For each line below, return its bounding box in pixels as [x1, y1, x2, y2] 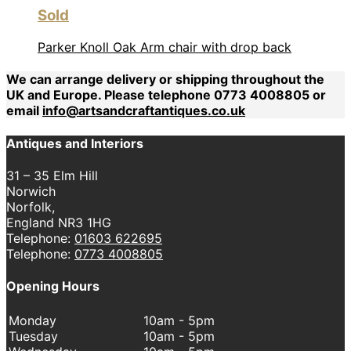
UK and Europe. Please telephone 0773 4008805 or [6, 87, 326, 103]
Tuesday [9, 328, 58, 345]
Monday [9, 313, 56, 329]
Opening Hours [6, 278, 100, 295]
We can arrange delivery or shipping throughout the [6, 71, 324, 88]
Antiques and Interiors [6, 135, 143, 151]
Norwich [6, 183, 56, 199]
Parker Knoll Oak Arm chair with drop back [38, 39, 291, 56]
